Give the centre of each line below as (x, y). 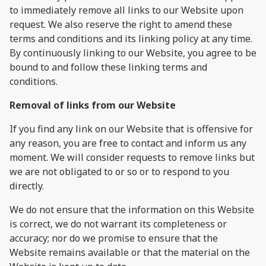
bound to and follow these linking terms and (108, 67)
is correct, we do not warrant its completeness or (118, 224)
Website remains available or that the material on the (130, 252)
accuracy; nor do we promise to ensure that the (114, 238)
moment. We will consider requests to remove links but (132, 157)
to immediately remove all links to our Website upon (126, 10)
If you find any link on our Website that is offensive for (131, 129)
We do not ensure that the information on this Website (132, 209)
